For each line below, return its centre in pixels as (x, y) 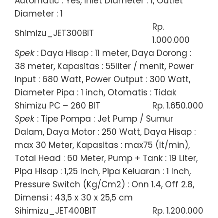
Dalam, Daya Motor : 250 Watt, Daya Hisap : (105, 132)
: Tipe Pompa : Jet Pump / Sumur (104, 118)
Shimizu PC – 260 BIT (57, 105)
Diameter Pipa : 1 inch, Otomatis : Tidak (95, 92)
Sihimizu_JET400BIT (55, 210)
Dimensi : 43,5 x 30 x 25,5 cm (74, 197)
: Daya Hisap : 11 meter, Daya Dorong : (113, 53)
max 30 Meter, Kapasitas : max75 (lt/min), (102, 145)
